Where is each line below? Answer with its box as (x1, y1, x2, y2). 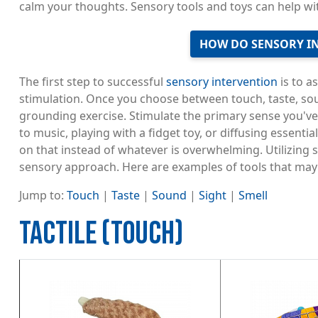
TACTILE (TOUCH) (19, 214, 184, 254)
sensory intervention (166, 74, 278, 90)
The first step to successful (19, 74, 167, 90)
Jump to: (19, 187, 67, 204)
